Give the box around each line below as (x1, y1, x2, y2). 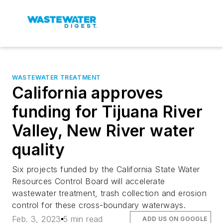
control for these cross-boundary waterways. (12, 200, 186, 210)
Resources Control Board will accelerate (12, 176, 165, 186)
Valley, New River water (12, 121, 195, 140)
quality (12, 140, 65, 159)
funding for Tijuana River (12, 102, 203, 121)
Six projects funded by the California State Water (12, 164, 200, 174)
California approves (12, 83, 163, 103)
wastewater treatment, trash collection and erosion (12, 188, 207, 198)
